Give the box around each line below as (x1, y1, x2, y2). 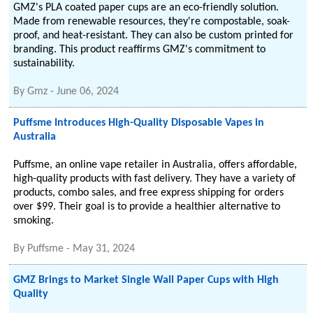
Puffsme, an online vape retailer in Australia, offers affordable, (13, 159, 298, 170)
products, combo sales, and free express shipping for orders (13, 187, 284, 198)
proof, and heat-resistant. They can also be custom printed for (13, 30, 294, 41)
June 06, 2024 (57, 86, 119, 97)
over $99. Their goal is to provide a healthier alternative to (13, 201, 281, 212)
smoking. (13, 215, 54, 226)
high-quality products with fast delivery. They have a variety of (13, 173, 296, 184)
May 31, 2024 (73, 243, 136, 254)
